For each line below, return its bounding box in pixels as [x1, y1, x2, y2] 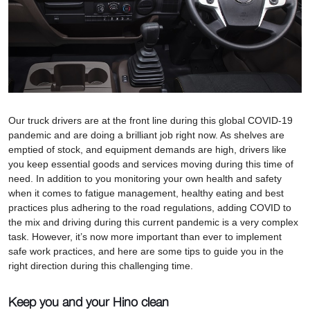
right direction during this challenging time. [8, 259, 196, 271]
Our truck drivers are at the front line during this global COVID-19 [8, 114, 293, 126]
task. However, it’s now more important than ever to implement [8, 230, 282, 242]
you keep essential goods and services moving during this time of [8, 158, 293, 170]
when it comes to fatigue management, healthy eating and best [8, 187, 284, 199]
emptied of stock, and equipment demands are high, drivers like [8, 143, 286, 155]
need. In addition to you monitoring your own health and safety [8, 172, 282, 184]
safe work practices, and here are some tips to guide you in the [8, 245, 284, 257]
